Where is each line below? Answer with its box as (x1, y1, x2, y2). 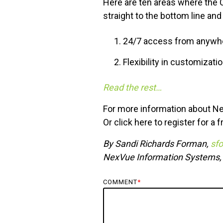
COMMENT (103, 178, 137, 186)
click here (114, 117, 152, 128)
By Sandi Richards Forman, (103, 138, 211, 149)
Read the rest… (103, 82, 162, 93)
